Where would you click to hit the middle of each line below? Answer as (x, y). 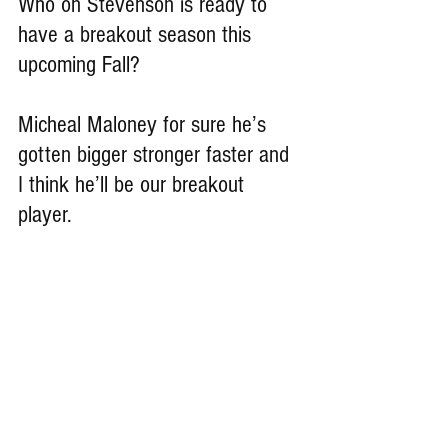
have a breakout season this (137, 35)
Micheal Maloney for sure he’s (145, 125)
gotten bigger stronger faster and (156, 155)
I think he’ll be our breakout (134, 185)
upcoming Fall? (79, 65)
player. (45, 215)
